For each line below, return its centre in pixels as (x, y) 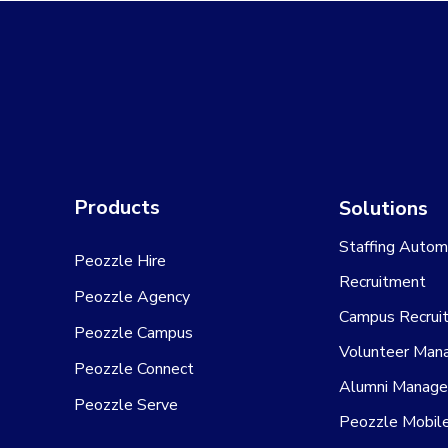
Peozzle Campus (133, 333)
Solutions (383, 208)
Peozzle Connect (134, 369)
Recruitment (382, 282)
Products (117, 207)
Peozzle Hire (120, 261)
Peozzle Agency (132, 297)
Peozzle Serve (126, 405)
